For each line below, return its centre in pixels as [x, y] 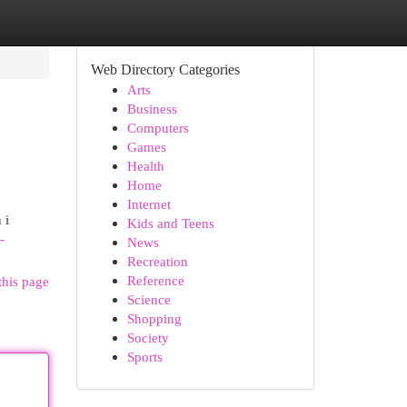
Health [145, 166]
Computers [158, 128]
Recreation [157, 261]
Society [148, 338]
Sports [144, 357]
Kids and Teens [170, 223]
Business [152, 109]
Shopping [154, 318]
